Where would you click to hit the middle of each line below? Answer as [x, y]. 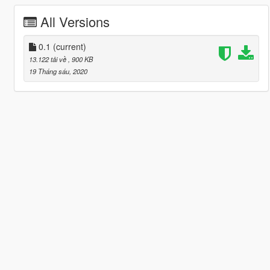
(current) [69, 46]
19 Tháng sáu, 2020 [58, 71]
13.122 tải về [48, 59]
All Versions [75, 21]
